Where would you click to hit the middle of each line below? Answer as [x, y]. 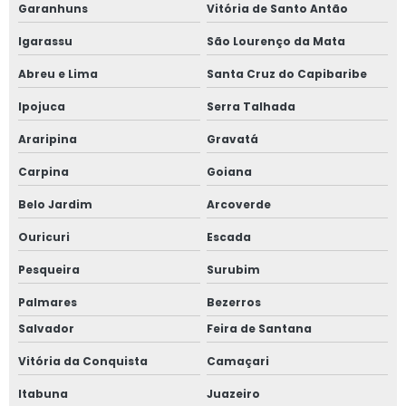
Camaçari [237, 362]
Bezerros [233, 303]
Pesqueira [49, 270]
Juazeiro [233, 394]
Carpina [43, 172]
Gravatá [232, 140]
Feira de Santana [259, 329]
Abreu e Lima [58, 74]
